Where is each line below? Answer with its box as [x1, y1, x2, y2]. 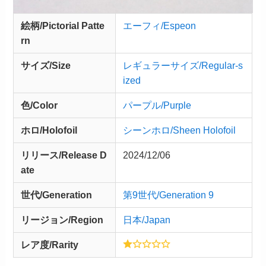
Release [61, 150, 98, 161]
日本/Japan [123, 214, 171, 226]
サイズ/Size [21, 60, 71, 71]
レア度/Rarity [21, 239, 79, 251]
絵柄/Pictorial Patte [21, 20, 105, 31]
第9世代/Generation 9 [123, 189, 214, 201]
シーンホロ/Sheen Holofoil [123, 125, 236, 136]
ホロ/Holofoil [21, 125, 78, 136]
